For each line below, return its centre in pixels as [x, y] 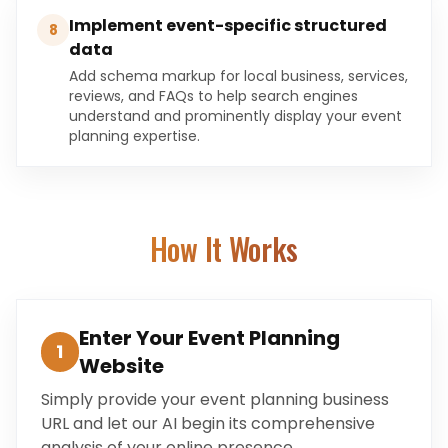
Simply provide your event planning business [215, 399]
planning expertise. [134, 136]
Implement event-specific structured [228, 25]
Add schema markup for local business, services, [238, 76]
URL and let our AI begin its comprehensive [208, 423]
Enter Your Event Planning [209, 338]
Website [121, 366]
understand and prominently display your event [235, 116]
